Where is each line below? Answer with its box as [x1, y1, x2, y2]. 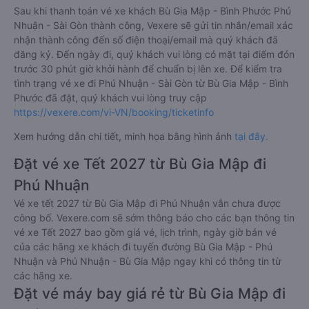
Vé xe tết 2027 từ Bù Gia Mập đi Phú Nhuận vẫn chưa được [14, 197, 281, 209]
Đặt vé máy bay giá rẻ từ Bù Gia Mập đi [14, 285, 286, 302]
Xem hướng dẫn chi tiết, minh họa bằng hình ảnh [14, 130, 235, 142]
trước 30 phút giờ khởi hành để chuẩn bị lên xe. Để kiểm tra [14, 63, 282, 74]
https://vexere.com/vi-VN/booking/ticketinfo [14, 106, 214, 118]
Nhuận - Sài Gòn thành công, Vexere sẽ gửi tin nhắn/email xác [14, 19, 293, 31]
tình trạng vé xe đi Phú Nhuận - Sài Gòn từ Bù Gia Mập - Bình [14, 77, 288, 89]
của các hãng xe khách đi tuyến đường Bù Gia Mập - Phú [14, 241, 272, 252]
